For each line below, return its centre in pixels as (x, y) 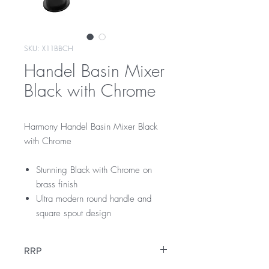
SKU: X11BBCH (49, 48)
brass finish (57, 184)
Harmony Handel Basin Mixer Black (91, 127)
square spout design (74, 213)
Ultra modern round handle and (94, 199)
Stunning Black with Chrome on (94, 170)
